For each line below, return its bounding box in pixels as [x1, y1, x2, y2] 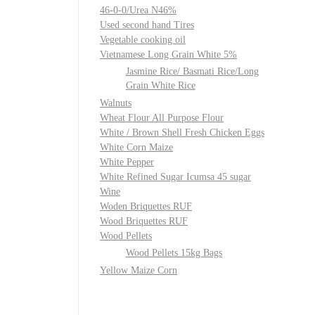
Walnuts [100, 98, 131, 109]
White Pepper [100, 157, 154, 168]
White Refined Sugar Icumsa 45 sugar [100, 172, 251, 183]
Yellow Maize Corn [100, 265, 177, 276]
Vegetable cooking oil [100, 34, 186, 45]
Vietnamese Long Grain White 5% [100, 49, 237, 60]
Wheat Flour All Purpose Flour [100, 112, 224, 124]
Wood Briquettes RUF [100, 216, 188, 227]
